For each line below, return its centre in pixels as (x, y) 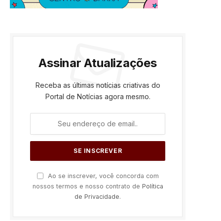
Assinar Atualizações (98, 63)
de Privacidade (97, 196)
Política (152, 186)
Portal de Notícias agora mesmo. (98, 96)
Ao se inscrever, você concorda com (102, 176)
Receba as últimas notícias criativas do (98, 85)
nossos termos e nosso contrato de (87, 186)
